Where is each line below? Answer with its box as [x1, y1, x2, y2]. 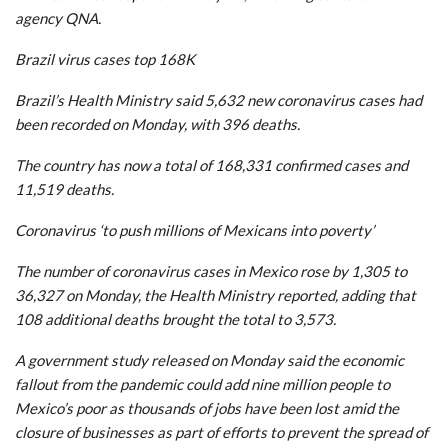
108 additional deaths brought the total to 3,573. [15, 309, 336, 328]
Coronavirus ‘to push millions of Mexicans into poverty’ [15, 220, 374, 239]
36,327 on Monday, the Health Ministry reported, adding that [15, 285, 416, 304]
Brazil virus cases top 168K [15, 49, 195, 68]
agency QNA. [15, 8, 101, 27]
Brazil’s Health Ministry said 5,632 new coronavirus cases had [15, 90, 422, 109]
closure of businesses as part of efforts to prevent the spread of [15, 422, 428, 441]
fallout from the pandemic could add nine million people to [15, 374, 390, 393]
